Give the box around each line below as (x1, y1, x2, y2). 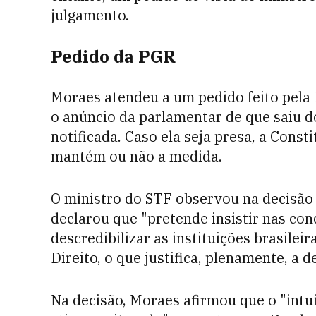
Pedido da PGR (51, 45, 176, 68)
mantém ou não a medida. (51, 147, 222, 166)
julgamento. (51, 6, 129, 25)
